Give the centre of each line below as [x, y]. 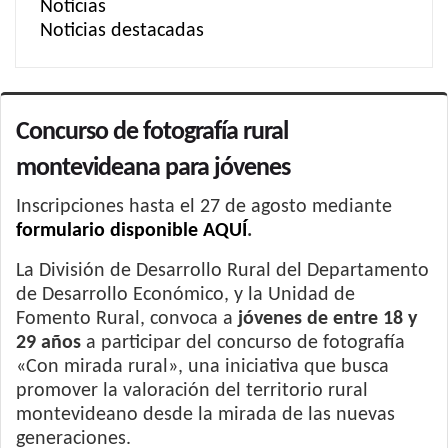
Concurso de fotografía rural [152, 132]
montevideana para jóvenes [153, 168]
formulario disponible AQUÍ [131, 231]
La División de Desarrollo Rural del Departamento [222, 271]
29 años [48, 343]
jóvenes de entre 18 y [327, 319]
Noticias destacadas [122, 31]
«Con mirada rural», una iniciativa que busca [202, 367]
